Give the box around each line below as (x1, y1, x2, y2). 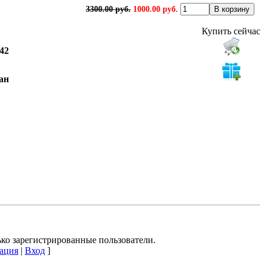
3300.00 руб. (86, 4, 131, 14)
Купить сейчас (202, 25, 260, 36)
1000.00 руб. (133, 4, 178, 14)
